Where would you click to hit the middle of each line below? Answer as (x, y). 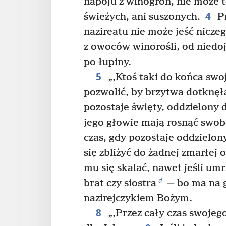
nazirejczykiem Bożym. (138, 199)
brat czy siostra (120, 184)
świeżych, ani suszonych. (142, 17)
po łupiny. (107, 63)
